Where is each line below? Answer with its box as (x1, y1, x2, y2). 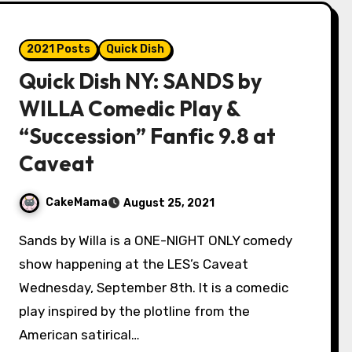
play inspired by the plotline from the (19, 303, 251, 319)
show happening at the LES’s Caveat (19, 256, 249, 272)
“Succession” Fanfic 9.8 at (19, 123, 277, 149)
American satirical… (19, 327, 141, 343)
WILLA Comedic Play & (19, 95, 241, 122)
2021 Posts (27, 42, 91, 56)
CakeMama (46, 196, 108, 210)
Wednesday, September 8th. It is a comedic (19, 280, 289, 295)
